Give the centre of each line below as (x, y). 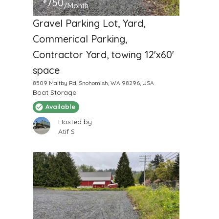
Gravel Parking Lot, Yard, (89, 23)
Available (60, 107)
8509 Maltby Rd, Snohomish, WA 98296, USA (93, 83)
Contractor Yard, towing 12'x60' (103, 54)
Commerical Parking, (80, 39)
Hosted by (75, 121)
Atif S (66, 131)
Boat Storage (54, 92)
